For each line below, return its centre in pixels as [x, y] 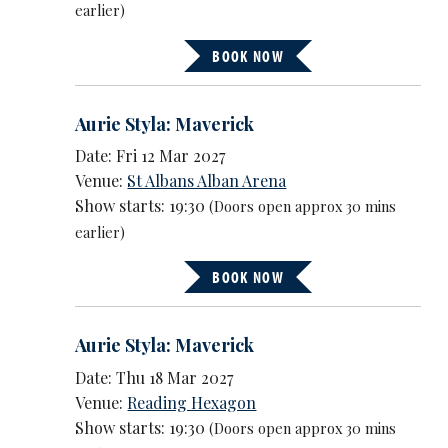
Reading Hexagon [192, 402]
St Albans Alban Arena [207, 181]
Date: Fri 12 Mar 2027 [150, 156]
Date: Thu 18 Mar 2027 [154, 377]
